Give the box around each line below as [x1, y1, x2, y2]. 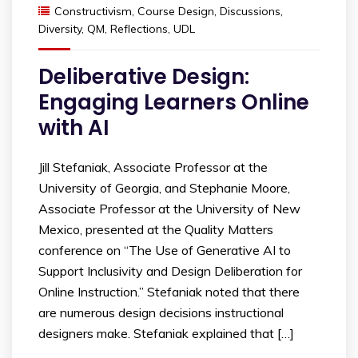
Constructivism [54, 4, 132, 18]
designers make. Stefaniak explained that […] [38, 325, 294, 341]
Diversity [38, 22, 82, 36]
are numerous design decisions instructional [38, 304, 284, 320]
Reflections [110, 22, 168, 36]
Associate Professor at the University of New [38, 201, 300, 217]
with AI [38, 113, 109, 142]
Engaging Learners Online [38, 88, 309, 117]
